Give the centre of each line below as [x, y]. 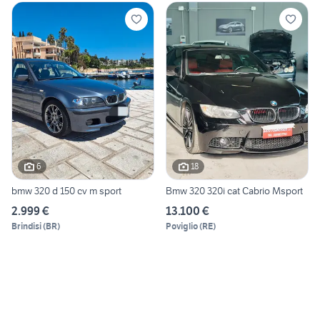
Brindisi [26, 226]
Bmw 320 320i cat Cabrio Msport [234, 190]
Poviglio [182, 226]
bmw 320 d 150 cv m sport [66, 190]
